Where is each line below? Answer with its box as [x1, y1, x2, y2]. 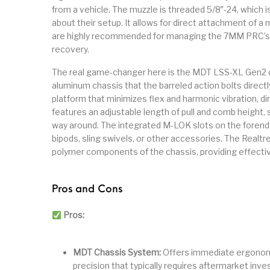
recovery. [52, 44, 89, 55]
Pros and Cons [52, 184, 122, 195]
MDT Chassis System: [73, 247, 161, 258]
